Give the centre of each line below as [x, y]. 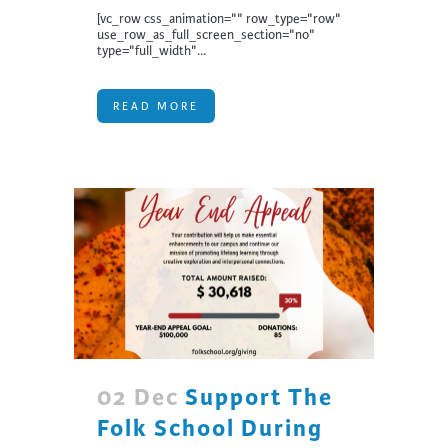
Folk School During [210, 429]
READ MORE [156, 105]
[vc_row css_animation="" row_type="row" [219, 18]
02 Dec [138, 398]
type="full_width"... [151, 50]
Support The [259, 398]
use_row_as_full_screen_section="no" [206, 34]
